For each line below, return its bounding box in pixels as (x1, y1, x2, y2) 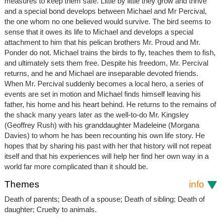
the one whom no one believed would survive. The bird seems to (4, 17, 211, 26)
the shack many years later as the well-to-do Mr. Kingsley (4, 110, 189, 119)
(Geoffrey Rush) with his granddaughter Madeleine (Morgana (4, 120, 199, 129)
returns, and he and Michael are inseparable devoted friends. (4, 69, 198, 77)
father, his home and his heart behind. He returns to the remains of (4, 100, 216, 109)
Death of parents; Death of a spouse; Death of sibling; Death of (4, 194, 205, 203)
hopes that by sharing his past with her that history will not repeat (4, 141, 211, 150)
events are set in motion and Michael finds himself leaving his (4, 89, 201, 98)
